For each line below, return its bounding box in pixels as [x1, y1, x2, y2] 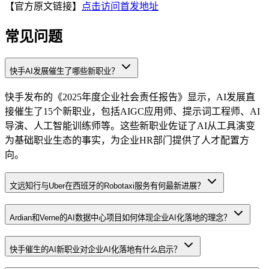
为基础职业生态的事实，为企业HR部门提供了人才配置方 [5, 135, 249, 146]
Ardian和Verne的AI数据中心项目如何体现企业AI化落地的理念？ [10, 213, 231, 222]
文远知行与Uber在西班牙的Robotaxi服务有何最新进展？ [10, 181, 205, 191]
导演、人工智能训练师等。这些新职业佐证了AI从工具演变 [5, 121, 255, 131]
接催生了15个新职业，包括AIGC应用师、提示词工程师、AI [5, 106, 260, 117]
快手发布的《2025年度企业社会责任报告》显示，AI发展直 [5, 92, 255, 103]
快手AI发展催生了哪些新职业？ [10, 66, 119, 76]
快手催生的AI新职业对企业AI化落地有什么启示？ [10, 244, 181, 254]
